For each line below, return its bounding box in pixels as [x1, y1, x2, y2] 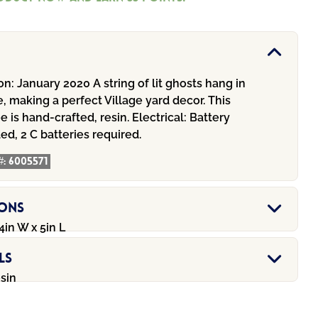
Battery [187, 111, 231, 125]
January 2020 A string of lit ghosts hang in [14, 77, 246, 91]
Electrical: [132, 111, 187, 125]
